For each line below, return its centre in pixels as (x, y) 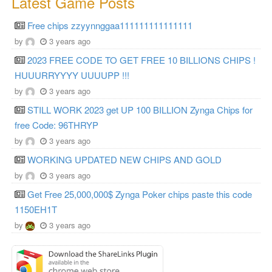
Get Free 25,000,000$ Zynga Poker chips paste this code (140, 194)
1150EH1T (36, 209)
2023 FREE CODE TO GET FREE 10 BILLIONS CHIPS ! (141, 59)
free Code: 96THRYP (56, 124)
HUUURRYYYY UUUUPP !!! (72, 75)
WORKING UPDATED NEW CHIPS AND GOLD (124, 159)
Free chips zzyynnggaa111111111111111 (110, 25)
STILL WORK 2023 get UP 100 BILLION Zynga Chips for (140, 109)
